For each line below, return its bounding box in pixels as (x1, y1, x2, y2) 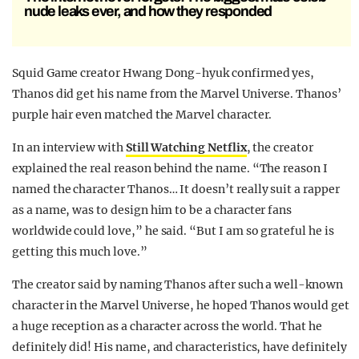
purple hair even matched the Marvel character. (12, 107, 272, 122)
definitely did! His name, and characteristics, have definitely (12, 339, 347, 354)
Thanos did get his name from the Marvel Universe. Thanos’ (12, 86, 341, 101)
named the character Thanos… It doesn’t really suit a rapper (12, 181, 340, 196)
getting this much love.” (12, 244, 147, 259)
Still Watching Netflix (125, 139, 247, 155)
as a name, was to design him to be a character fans (12, 202, 292, 217)
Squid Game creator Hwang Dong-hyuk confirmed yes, (12, 65, 315, 80)
